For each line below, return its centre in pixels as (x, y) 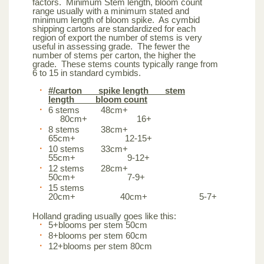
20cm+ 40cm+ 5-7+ (133, 196)
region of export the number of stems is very (117, 37)
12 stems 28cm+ (109, 168)
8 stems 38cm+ (109, 129)
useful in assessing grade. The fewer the (111, 46)
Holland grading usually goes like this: (104, 216)
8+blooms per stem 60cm (98, 235)
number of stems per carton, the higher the (114, 55)
